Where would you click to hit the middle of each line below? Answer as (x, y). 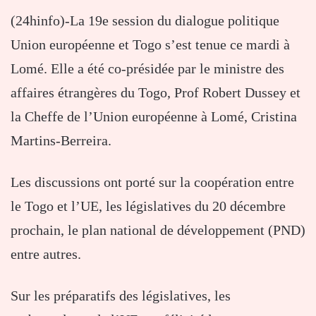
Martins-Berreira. (61, 140)
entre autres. (46, 254)
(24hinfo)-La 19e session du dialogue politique (145, 20)
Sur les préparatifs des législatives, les (121, 295)
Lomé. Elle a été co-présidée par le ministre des (147, 68)
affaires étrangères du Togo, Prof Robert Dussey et (156, 92)
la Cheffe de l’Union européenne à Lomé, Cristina (154, 116)
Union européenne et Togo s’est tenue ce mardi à (150, 44)
